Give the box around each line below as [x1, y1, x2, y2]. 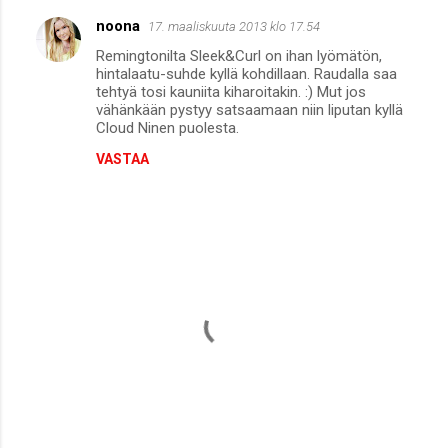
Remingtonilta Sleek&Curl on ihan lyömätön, [96, 47, 382, 66]
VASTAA [96, 151, 149, 168]
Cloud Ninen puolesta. [96, 119, 239, 138]
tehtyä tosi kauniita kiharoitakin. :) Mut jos [96, 83, 366, 102]
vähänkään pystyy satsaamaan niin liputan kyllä [96, 101, 403, 120]
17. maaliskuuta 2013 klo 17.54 [148, 19, 320, 35]
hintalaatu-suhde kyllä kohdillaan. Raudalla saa [96, 65, 397, 84]
